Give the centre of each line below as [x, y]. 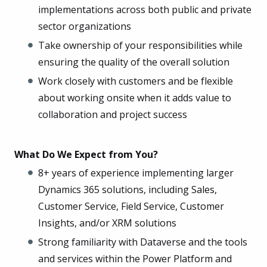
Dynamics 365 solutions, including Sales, [128, 189]
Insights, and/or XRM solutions [107, 223]
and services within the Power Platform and [135, 258]
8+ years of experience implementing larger [136, 173]
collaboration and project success [113, 114]
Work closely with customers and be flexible [136, 81]
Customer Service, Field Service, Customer [131, 206]
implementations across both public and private [145, 9]
